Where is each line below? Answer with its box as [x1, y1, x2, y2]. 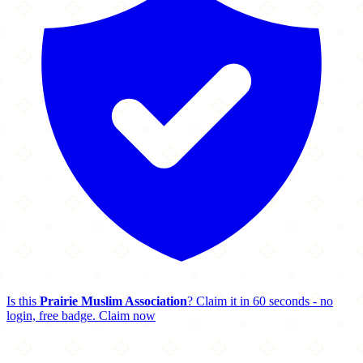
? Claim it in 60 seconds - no [187, 294, 333, 308]
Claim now [99, 309, 156, 322]
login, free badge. [6, 309, 96, 322]
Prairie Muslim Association [40, 294, 187, 308]
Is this [6, 294, 40, 308]
